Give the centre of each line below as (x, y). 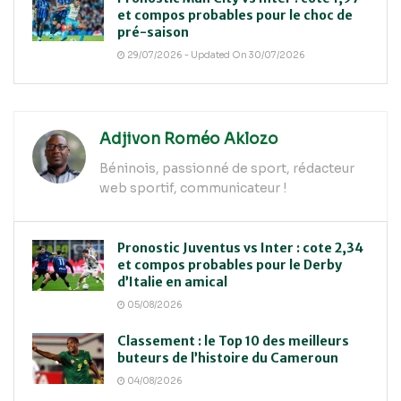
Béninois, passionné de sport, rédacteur (227, 169)
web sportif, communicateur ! (193, 188)
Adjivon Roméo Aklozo (189, 140)
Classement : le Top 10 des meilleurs (233, 341)
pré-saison (153, 33)
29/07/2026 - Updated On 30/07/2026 (215, 55)
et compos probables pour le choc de (235, 16)
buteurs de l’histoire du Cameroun (228, 358)
